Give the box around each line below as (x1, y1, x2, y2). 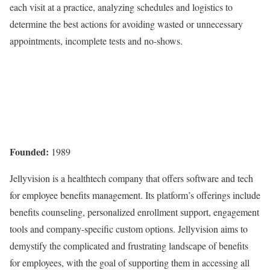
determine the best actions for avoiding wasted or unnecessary (10, 17, 243, 30)
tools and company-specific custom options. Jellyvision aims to (10, 222, 248, 235)
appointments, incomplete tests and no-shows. (10, 34, 183, 47)
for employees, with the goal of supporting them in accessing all (10, 256, 250, 269)
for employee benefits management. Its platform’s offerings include (10, 189, 260, 201)
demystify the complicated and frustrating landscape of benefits (10, 239, 248, 252)
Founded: (10, 145, 49, 159)
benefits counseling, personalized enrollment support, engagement (10, 206, 259, 218)
